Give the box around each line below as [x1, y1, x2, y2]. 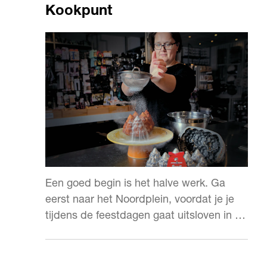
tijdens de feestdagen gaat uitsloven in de [45, 211, 247, 222]
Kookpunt [45, 5, 112, 19]
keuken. [45, 227, 83, 238]
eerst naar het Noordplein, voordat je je [45, 195, 234, 206]
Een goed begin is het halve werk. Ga [45, 179, 225, 190]
